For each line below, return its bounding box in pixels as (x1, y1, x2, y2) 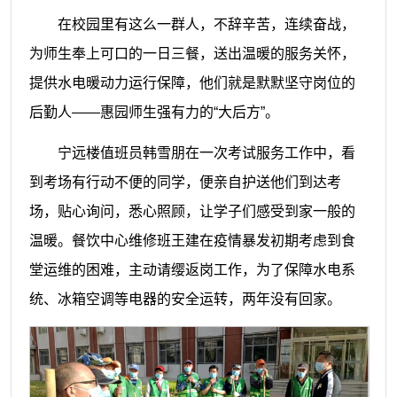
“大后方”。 (213, 104, 279, 120)
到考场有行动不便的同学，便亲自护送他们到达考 (28, 175, 341, 191)
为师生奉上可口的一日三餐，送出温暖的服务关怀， (28, 45, 355, 61)
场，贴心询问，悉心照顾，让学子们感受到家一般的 (28, 204, 355, 220)
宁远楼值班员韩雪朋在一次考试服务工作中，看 (57, 145, 355, 161)
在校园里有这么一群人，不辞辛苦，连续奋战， (57, 16, 355, 32)
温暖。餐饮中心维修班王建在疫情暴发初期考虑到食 (28, 233, 355, 249)
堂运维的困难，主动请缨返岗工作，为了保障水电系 (28, 262, 355, 278)
